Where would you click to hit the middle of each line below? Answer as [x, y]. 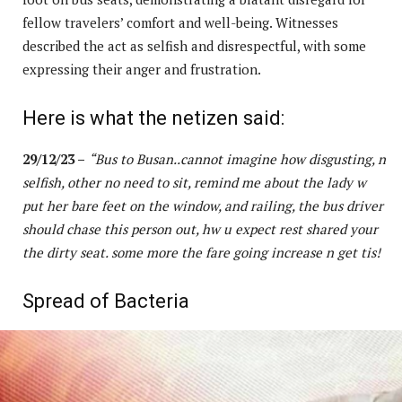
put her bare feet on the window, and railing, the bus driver [203, 205]
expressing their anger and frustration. [142, 69]
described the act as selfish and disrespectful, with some [194, 45]
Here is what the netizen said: [153, 118]
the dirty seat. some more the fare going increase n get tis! [201, 252]
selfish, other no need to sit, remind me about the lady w [194, 182]
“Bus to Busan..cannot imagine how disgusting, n [237, 158]
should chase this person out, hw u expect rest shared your [200, 228]
